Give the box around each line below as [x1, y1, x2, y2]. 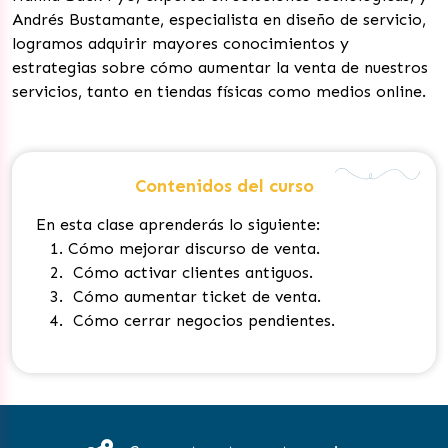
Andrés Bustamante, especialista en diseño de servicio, [12, 9, 426, 29]
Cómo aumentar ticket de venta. [68, 286, 326, 306]
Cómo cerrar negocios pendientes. [68, 310, 335, 330]
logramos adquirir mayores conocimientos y [12, 33, 349, 53]
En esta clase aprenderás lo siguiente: [36, 214, 320, 234]
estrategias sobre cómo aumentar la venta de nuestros [12, 57, 428, 77]
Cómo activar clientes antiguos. [68, 262, 318, 282]
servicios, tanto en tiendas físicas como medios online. [12, 81, 426, 101]
